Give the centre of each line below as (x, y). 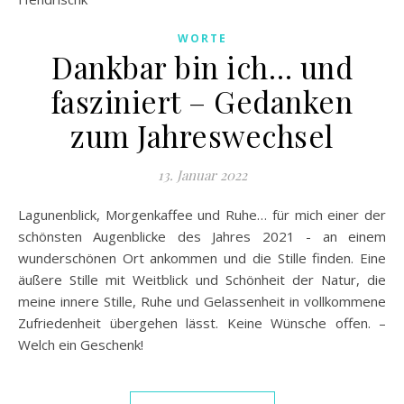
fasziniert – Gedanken (202, 101)
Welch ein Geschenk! (81, 344)
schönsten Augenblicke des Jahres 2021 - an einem (202, 236)
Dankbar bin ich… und (202, 67)
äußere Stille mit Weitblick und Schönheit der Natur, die (202, 280)
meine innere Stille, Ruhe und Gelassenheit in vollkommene (202, 301)
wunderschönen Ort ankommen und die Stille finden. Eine (202, 258)
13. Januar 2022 (202, 175)
